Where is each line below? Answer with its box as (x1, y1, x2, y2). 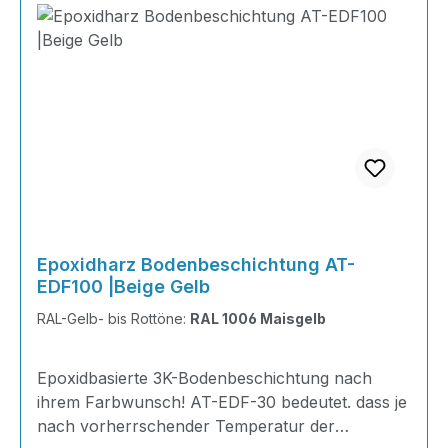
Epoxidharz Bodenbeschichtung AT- (37, 254, 355, 275)
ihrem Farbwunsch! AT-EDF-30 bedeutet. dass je (37, 392, 407, 412)
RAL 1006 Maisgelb (190, 310, 326, 327)
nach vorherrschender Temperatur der (37, 416, 335, 436)
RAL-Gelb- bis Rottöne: (37, 310, 190, 327)
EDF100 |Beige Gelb (37, 276, 210, 297)
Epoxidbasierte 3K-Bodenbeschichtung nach (37, 368, 372, 388)
